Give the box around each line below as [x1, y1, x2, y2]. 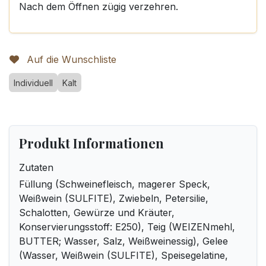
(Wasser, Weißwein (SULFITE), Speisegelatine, [19, 249, 228, 261]
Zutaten [19, 161, 53, 173]
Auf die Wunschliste [27, 53, 116, 65]
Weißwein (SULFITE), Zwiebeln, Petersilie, [19, 192, 208, 204]
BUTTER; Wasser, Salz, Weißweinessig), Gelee [19, 235, 228, 247]
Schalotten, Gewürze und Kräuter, [19, 207, 175, 218]
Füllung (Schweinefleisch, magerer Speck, [19, 178, 210, 190]
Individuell [14, 78, 53, 88]
